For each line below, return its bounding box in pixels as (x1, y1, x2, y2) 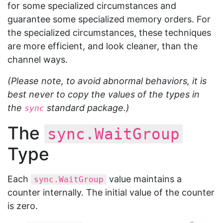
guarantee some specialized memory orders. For (7, 14, 211, 24)
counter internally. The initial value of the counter (7, 187, 215, 198)
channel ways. (7, 54, 68, 65)
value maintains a (107, 174, 182, 184)
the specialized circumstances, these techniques (7, 27, 211, 38)
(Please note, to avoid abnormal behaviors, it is (7, 76, 207, 86)
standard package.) (44, 103, 129, 113)
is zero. (7, 201, 38, 211)
